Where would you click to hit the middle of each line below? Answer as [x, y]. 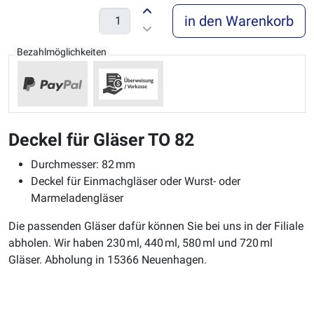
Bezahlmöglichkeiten [62, 52]
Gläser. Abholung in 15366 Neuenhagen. [108, 260]
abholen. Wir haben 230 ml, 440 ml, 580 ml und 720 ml [141, 243]
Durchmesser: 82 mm [83, 165]
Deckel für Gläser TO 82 [101, 140]
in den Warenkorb [239, 21]
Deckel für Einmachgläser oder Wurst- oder [136, 182]
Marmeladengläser [77, 198]
